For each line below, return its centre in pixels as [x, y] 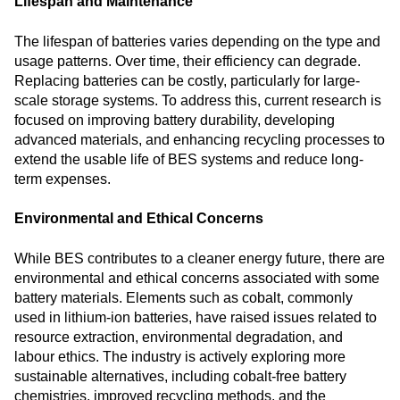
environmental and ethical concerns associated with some [197, 278]
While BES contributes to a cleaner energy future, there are [200, 258]
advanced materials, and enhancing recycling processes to [200, 139]
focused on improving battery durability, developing [175, 120]
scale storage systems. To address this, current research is [198, 100]
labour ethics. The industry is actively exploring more [180, 356]
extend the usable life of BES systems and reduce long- [189, 159]
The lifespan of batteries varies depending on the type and [197, 41]
